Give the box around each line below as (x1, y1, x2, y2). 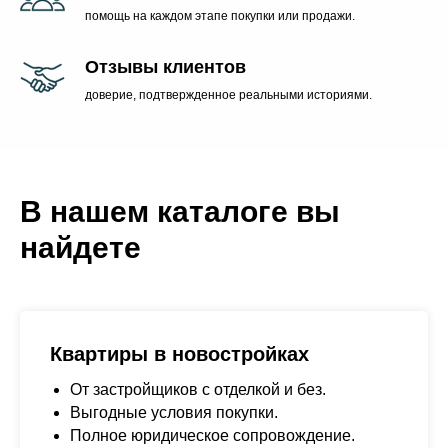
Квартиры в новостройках (50, 343, 309, 365)
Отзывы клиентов (85, 57, 246, 77)
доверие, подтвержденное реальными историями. (85, 88, 372, 102)
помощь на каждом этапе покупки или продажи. (85, 9, 355, 23)
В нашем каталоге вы (20, 195, 340, 228)
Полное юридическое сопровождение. (70, 427, 355, 444)
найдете (20, 231, 141, 264)
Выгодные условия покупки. (70, 404, 278, 421)
